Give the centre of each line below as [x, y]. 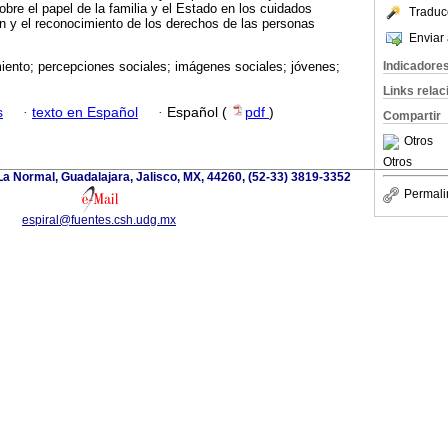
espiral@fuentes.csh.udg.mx [99, 219]
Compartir [412, 116]
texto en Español [85, 112]
